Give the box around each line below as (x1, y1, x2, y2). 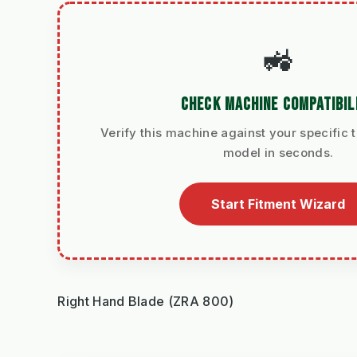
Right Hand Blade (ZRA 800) (57, 293, 234, 310)
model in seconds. (222, 145, 334, 161)
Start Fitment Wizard (210, 196, 345, 213)
